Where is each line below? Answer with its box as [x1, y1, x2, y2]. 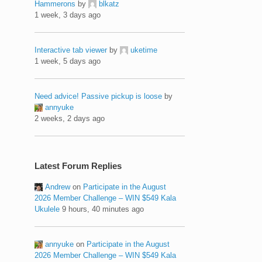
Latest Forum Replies [35, 160, 122, 171]
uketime [130, 45, 158, 54]
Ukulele [35, 204, 60, 213]
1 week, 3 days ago [35, 10, 101, 19]
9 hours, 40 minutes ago [62, 204, 144, 213]
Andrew [45, 182, 71, 191]
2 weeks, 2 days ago [35, 113, 105, 123]
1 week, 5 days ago [35, 56, 101, 65]
